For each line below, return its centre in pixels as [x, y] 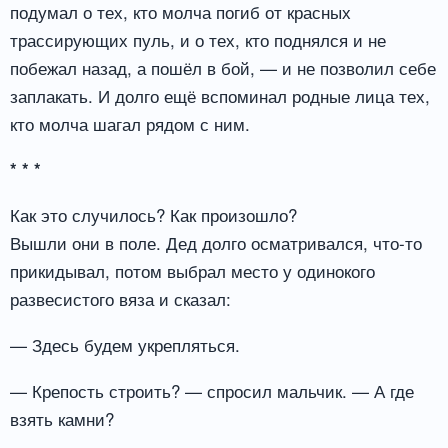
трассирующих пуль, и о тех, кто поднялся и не [198, 39]
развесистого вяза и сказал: [120, 299]
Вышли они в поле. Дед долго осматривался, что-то [216, 243]
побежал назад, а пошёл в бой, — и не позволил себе [223, 67]
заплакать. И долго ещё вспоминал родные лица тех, [220, 95]
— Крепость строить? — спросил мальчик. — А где [212, 390]
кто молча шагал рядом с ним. [130, 123]
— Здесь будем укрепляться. [125, 345]
